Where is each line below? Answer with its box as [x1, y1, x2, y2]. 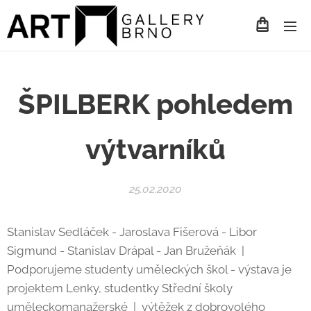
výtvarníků [85, 133, 226, 165]
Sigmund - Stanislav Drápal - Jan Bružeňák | [7, 244, 247, 258]
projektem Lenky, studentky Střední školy [7, 281, 233, 295]
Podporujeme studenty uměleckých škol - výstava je [7, 262, 292, 276]
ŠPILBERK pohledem [18, 87, 293, 120]
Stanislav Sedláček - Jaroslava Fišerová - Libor [7, 225, 257, 239]
